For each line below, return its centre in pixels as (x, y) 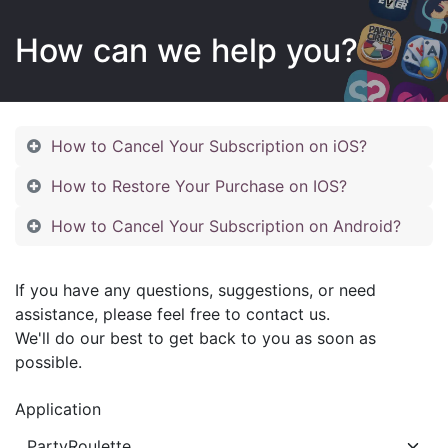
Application (58, 409)
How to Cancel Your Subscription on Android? (226, 226)
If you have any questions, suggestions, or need (195, 290)
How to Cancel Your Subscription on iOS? (209, 146)
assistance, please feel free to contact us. (172, 314)
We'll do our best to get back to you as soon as (195, 338)
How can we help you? (186, 50)
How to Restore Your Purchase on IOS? (199, 186)
